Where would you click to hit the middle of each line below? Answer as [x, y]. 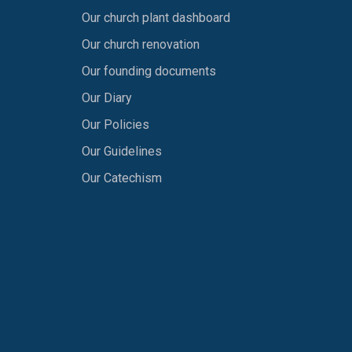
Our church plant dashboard [156, 18]
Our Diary [106, 98]
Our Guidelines [121, 151]
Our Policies [115, 125]
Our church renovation [140, 44]
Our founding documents [148, 71]
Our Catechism [121, 178]
